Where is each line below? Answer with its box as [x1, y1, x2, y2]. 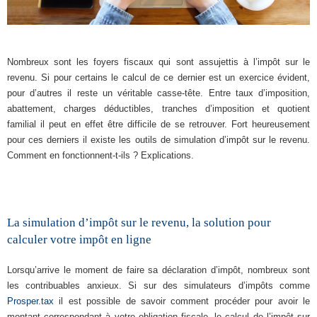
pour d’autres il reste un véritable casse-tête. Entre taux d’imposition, [7, 87, 310, 98]
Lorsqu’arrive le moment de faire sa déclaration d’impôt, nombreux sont [7, 264, 310, 275]
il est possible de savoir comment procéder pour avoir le [54, 295, 310, 306]
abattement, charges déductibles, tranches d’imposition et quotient [7, 103, 310, 114]
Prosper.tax [7, 295, 54, 306]
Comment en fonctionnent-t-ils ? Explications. [7, 149, 194, 161]
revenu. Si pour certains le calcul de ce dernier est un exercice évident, [7, 71, 310, 83]
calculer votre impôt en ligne [7, 232, 151, 246]
